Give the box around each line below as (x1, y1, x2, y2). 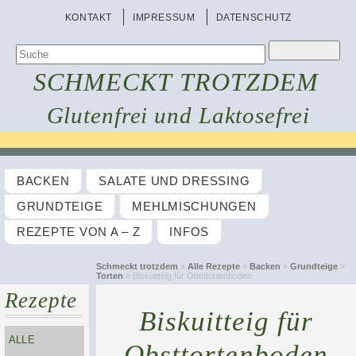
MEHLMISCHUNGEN (132, 200, 257, 213)
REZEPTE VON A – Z (17, 226, 141, 238)
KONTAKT (64, 12, 113, 23)
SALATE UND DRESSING (99, 175, 250, 188)
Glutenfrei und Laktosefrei (46, 103, 310, 128)
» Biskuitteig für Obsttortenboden (122, 271, 252, 281)
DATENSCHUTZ (215, 12, 292, 23)
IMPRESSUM (133, 12, 195, 23)
